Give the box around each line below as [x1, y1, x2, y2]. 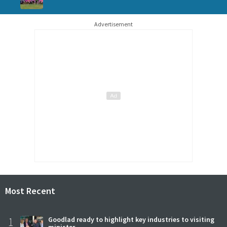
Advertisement [94, 20, 133, 28]
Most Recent [5, 184, 55, 197]
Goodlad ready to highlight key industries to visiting [48, 215, 214, 224]
